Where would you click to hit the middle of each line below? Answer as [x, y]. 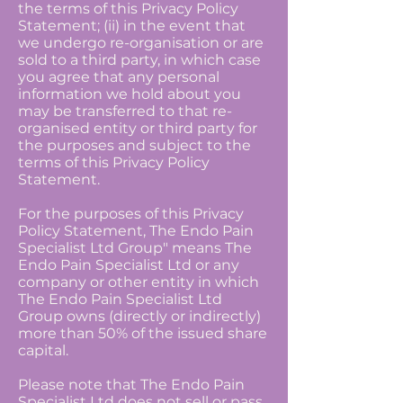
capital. [43, 350]
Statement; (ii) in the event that [132, 26]
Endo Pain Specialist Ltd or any [129, 265]
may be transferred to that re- [125, 111]
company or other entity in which [139, 282]
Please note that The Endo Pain [131, 385]
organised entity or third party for [138, 128]
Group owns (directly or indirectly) [139, 316]
